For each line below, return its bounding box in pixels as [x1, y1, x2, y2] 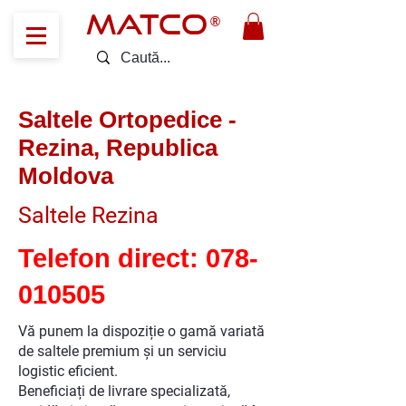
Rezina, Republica [18, 133, 217, 161]
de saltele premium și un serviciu [18, 342, 227, 360]
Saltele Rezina [18, 201, 159, 228]
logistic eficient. [18, 362, 118, 380]
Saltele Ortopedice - [18, 105, 237, 133]
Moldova [18, 161, 113, 189]
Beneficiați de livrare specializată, [18, 382, 230, 400]
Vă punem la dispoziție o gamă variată [18, 322, 265, 340]
